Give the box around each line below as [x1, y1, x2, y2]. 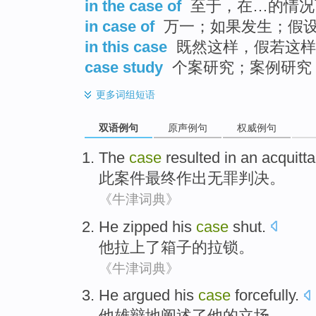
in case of [85, 18, 154, 36]
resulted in [166, 148, 236, 166]
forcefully [231, 286, 295, 305]
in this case [85, 38, 167, 56]
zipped [119, 217, 172, 236]
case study [85, 59, 163, 77]
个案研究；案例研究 [168, 59, 312, 77]
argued [119, 286, 174, 305]
